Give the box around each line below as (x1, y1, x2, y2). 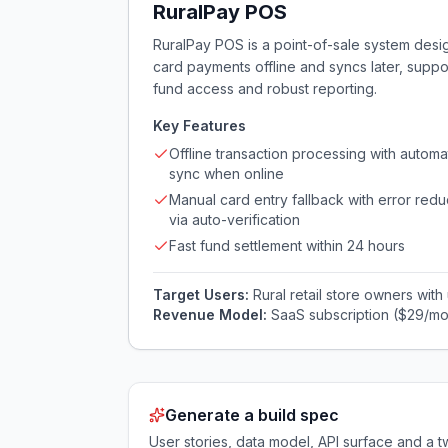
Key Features (153, 117, 246, 134)
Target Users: (153, 286, 253, 303)
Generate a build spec (165, 405, 339, 425)
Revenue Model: (153, 306, 271, 323)
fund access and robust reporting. (153, 80, 377, 97)
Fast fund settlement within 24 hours (169, 237, 405, 254)
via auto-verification (169, 211, 300, 228)
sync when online (169, 165, 284, 182)
